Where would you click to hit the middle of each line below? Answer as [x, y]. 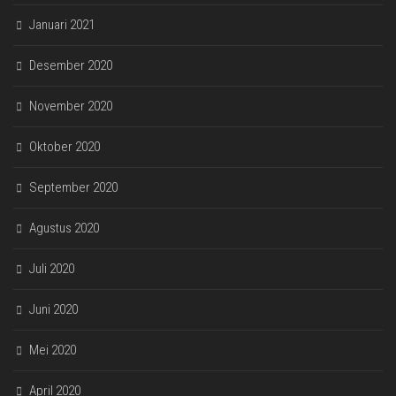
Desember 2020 [71, 65]
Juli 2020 [52, 268]
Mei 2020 [53, 350]
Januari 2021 [62, 24]
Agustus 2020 [64, 228]
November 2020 [71, 106]
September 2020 [73, 187]
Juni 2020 [53, 309]
